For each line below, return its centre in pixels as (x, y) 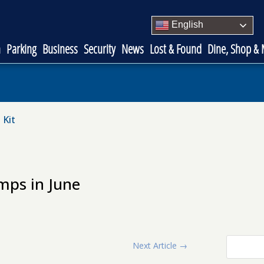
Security (100, 48)
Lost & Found (176, 48)
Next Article (154, 245)
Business (60, 48)
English (186, 25)
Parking (22, 48)
